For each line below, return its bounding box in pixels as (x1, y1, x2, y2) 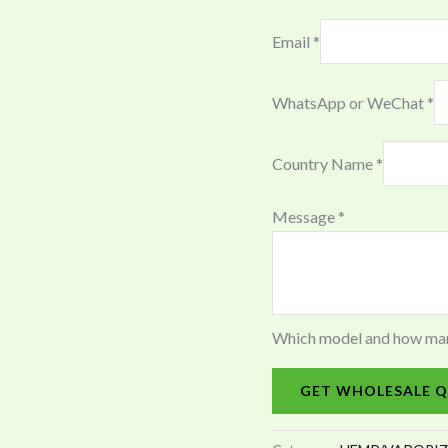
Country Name (272, 153, 376, 173)
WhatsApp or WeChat (272, 92, 427, 112)
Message (272, 206, 338, 226)
